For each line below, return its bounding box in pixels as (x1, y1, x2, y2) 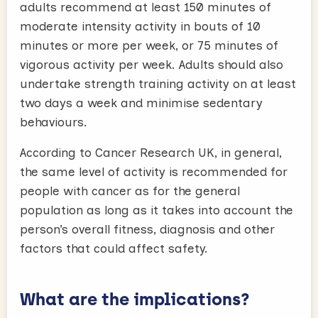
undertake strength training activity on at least (20, 76, 296, 91)
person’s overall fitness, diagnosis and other (20, 221, 275, 236)
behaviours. (20, 114, 87, 129)
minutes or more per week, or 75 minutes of (20, 38, 278, 53)
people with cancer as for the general (20, 183, 240, 198)
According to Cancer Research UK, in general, (20, 145, 282, 160)
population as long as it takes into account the (20, 202, 293, 217)
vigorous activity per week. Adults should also (20, 57, 283, 72)
